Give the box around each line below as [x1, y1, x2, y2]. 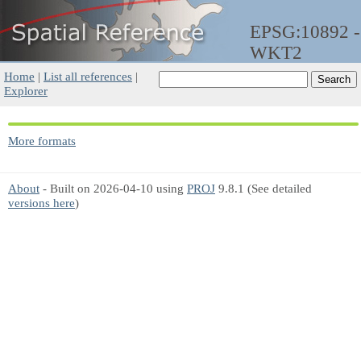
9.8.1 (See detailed [215, 181, 312, 195]
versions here [8, 196, 75, 210]
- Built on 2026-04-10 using [39, 181, 187, 195]
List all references [44, 69, 132, 83]
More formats [8, 134, 76, 147]
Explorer [4, 84, 48, 98]
